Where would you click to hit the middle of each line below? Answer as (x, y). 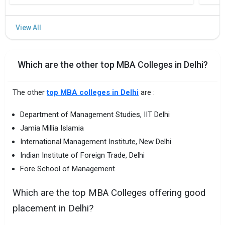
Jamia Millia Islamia (52, 128)
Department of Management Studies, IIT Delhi (95, 114)
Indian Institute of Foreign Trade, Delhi (82, 155)
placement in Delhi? (53, 209)
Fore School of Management (68, 168)
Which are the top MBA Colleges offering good (109, 193)
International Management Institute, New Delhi (96, 141)
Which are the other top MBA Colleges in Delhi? (113, 64)
